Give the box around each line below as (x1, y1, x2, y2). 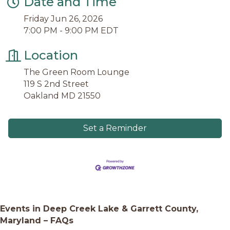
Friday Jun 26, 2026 (24, 14, 103, 24)
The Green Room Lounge (24, 67, 129, 78)
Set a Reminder (83, 123, 147, 133)
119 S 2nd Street (24, 79, 89, 89)
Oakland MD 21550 (24, 91, 101, 101)
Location (24, 48, 78, 63)
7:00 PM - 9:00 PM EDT (24, 26, 119, 36)
